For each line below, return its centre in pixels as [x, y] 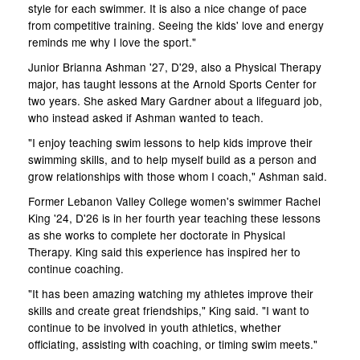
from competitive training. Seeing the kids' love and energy [176, 25]
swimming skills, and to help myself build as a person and [172, 159]
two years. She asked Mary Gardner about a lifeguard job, [175, 100]
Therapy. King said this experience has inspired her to [164, 252]
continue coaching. [76, 268]
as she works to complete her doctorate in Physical [157, 235]
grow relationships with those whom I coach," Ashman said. [178, 176]
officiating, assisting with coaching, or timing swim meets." [173, 344]
